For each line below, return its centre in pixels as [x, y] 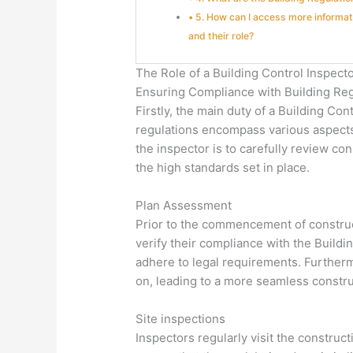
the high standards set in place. [223, 168]
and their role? [221, 35]
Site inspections [181, 319]
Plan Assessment [184, 206]
